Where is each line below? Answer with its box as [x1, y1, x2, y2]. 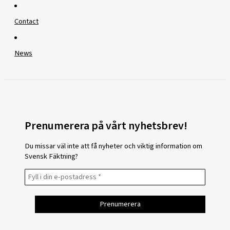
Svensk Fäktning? [25, 150, 78, 162]
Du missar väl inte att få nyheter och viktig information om [25, 140, 202, 151]
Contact [14, 16, 39, 27]
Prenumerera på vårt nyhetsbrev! [25, 118, 187, 135]
